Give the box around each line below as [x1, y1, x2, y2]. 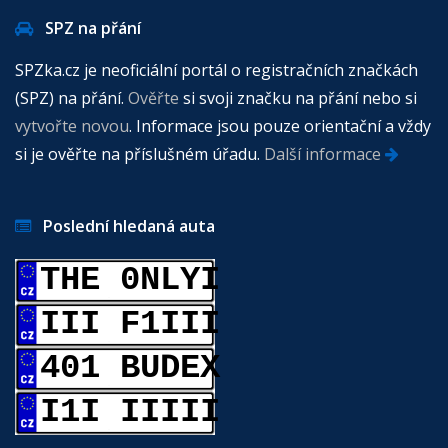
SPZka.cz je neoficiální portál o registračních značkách [15, 59, 418, 82]
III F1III [40, 305, 220, 344]
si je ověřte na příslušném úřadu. [15, 143, 264, 166]
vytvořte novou [15, 115, 129, 138]
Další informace [264, 143, 385, 166]
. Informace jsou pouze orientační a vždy [129, 115, 431, 138]
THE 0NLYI [40, 261, 220, 300]
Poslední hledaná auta [31, 215, 215, 238]
